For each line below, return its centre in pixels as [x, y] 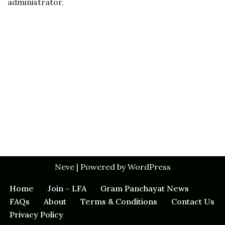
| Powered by [101, 167]
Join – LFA [67, 188]
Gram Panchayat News [145, 188]
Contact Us [193, 201]
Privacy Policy [36, 214]
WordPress [149, 167]
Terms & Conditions [119, 201]
